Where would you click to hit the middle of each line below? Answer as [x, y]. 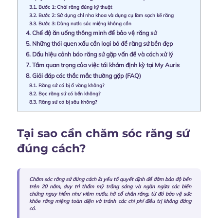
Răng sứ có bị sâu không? [67, 101]
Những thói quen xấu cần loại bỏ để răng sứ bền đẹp [102, 43]
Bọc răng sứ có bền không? [69, 93]
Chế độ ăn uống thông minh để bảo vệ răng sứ [94, 33]
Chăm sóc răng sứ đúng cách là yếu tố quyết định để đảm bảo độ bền [110, 180]
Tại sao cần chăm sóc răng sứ [103, 134]
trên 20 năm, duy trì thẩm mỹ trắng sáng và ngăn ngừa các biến [110, 187]
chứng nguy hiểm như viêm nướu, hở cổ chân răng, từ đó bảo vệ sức [110, 194]
